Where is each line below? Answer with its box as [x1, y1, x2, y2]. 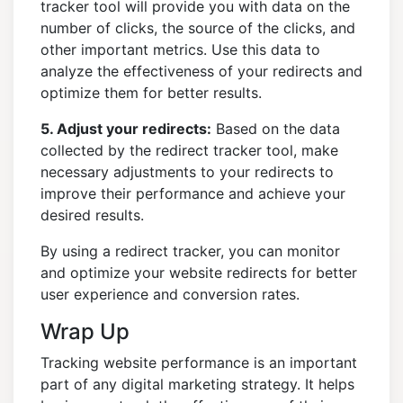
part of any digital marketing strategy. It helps [40, 375, 354, 394]
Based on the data [211, 120, 340, 139]
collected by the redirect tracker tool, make [40, 141, 338, 160]
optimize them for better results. [40, 84, 262, 103]
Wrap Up [40, 318, 130, 345]
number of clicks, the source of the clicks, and [40, 19, 355, 38]
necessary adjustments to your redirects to [40, 163, 334, 182]
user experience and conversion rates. [40, 285, 300, 304]
